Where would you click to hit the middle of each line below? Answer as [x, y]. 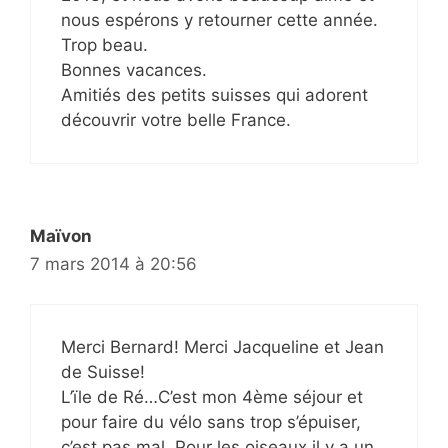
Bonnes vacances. [134, 69]
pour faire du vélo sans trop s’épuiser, [211, 422]
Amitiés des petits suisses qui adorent [214, 94]
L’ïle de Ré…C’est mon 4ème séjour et [212, 397]
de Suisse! [103, 372]
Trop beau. [104, 44]
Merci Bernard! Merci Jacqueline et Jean [222, 347]
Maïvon [61, 235]
